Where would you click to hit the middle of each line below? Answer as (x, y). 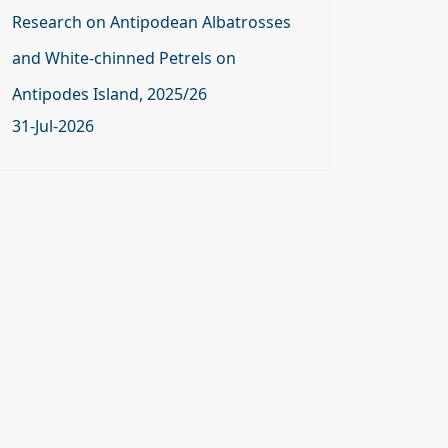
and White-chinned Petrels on (124, 58)
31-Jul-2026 (53, 126)
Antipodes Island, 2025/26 (109, 94)
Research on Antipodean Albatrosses (151, 22)
